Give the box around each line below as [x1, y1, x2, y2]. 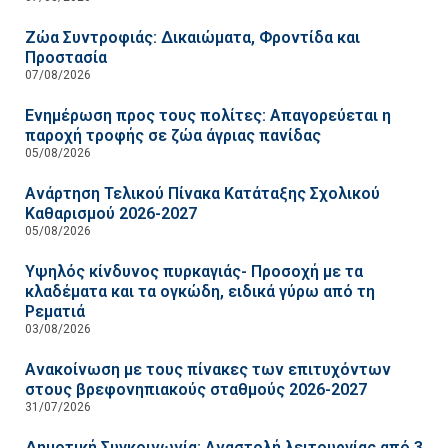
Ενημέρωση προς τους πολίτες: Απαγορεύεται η [25, 106, 391, 126]
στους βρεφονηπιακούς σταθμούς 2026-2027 [25, 380, 367, 400]
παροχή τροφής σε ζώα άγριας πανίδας [25, 126, 321, 146]
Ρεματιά [25, 302, 85, 322]
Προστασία [25, 48, 107, 68]
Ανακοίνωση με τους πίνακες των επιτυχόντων [25, 360, 391, 380]
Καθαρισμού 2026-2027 [25, 204, 197, 224]
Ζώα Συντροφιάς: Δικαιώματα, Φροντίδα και [25, 28, 360, 48]
